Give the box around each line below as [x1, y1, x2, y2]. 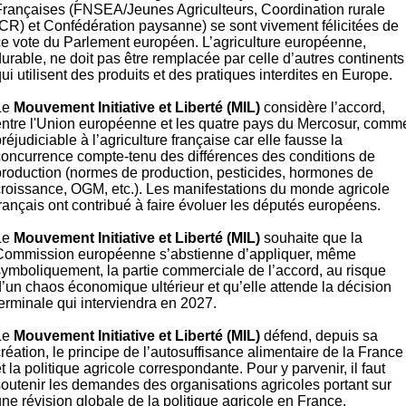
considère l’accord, [260, 100, 385, 115]
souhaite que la [260, 230, 362, 246]
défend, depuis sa [260, 328, 378, 343]
